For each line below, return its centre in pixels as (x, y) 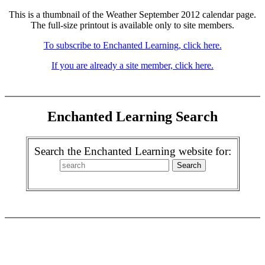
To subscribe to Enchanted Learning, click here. (132, 45)
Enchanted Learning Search (132, 116)
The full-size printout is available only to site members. (132, 25)
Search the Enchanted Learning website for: (132, 151)
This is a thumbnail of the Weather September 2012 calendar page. (132, 14)
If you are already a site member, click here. (132, 65)
